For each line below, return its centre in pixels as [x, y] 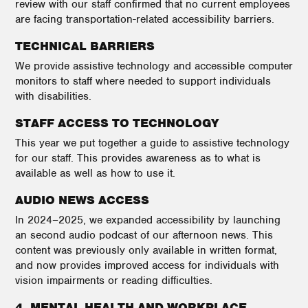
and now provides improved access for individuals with [147, 265]
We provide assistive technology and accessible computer [154, 66]
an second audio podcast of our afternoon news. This [144, 235]
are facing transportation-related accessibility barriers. [145, 19]
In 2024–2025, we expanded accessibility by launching [148, 220]
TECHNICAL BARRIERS [85, 46]
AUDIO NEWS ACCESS [82, 200]
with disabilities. [53, 96]
